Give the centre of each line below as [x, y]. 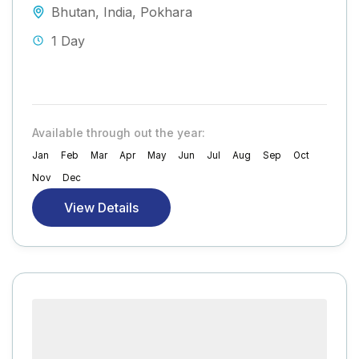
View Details [101, 208]
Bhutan [73, 12]
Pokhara [166, 12]
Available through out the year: [119, 133]
